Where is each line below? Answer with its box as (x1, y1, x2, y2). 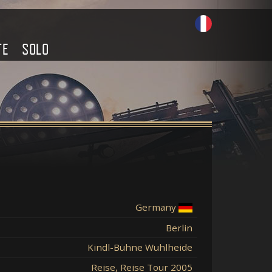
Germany (135, 201, 176, 214)
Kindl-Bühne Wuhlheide (87, 241, 192, 254)
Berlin (166, 221, 192, 234)
